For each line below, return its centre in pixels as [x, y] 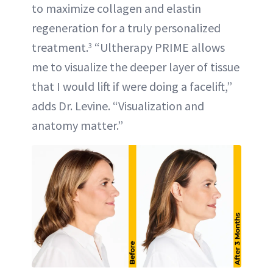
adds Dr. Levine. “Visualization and [118, 106]
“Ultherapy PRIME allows [158, 48]
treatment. [60, 48]
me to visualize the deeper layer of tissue [136, 67]
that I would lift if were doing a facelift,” [132, 87]
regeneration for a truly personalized [126, 28]
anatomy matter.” [77, 126]
